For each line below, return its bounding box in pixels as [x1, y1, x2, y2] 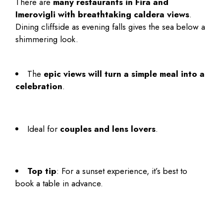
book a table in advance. [15, 177, 106, 190]
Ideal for [27, 122, 60, 135]
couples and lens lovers [60, 122, 156, 135]
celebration [15, 80, 63, 93]
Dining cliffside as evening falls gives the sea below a [15, 21, 206, 33]
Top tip [27, 165, 57, 177]
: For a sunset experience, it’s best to [56, 165, 188, 177]
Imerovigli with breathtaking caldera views [15, 8, 190, 21]
